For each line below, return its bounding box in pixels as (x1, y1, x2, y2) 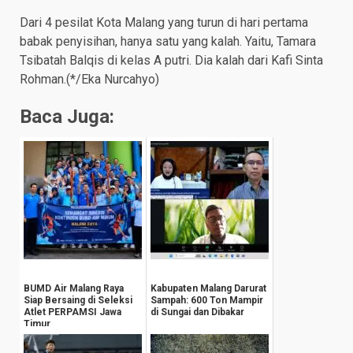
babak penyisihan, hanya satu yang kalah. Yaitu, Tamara (20, 33, 316, 49)
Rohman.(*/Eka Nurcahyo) (20, 71, 159, 87)
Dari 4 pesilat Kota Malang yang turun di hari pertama (20, 14, 308, 30)
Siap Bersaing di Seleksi (24, 294, 132, 306)
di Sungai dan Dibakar (150, 306, 244, 318)
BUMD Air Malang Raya (24, 282, 124, 294)
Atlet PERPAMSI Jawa (24, 306, 121, 318)
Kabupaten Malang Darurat (150, 282, 266, 294)
